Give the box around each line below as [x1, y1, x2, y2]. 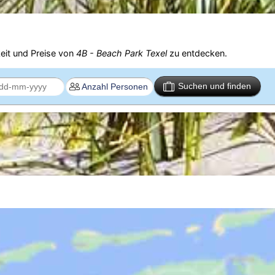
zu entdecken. [166, 48, 227, 59]
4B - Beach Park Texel [76, 48, 167, 59]
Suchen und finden [178, 81, 252, 91]
